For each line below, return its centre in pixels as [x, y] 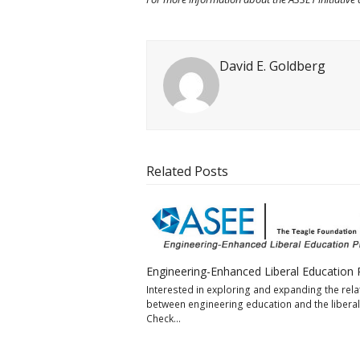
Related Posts [187, 171]
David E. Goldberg [272, 66]
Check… [164, 319]
